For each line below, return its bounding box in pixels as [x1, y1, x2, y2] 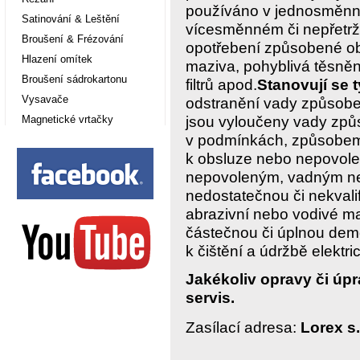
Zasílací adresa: [186, 319, 301, 336]
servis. [186, 289, 235, 306]
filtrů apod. [186, 76, 258, 93]
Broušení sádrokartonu [22, 73, 127, 85]
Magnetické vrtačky [22, 113, 113, 125]
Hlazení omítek [22, 53, 92, 65]
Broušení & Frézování [22, 33, 124, 45]
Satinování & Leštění [22, 13, 120, 25]
